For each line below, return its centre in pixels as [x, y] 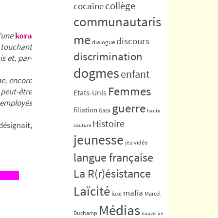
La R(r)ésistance [112, 173]
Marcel [153, 193]
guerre [129, 108]
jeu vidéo [136, 142]
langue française [113, 157]
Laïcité [92, 191]
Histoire [109, 123]
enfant [135, 74]
